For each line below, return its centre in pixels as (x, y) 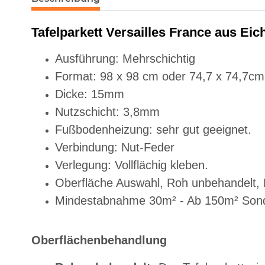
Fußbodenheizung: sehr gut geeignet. (153, 130)
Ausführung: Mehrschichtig (125, 59)
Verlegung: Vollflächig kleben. (132, 165)
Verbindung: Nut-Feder (115, 148)
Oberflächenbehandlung (99, 240)
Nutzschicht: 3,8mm (107, 112)
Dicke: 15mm (90, 94)
